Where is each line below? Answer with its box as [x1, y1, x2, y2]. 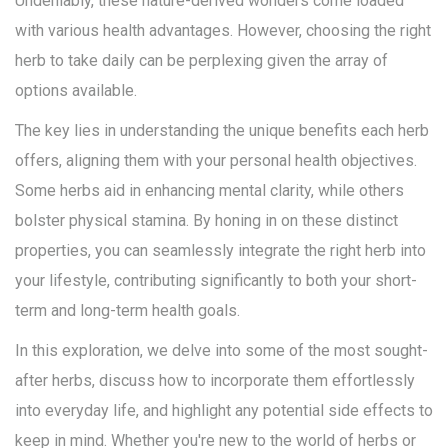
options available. [15, 81, 137, 101]
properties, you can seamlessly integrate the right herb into [15, 241, 426, 261]
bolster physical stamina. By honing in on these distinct [15, 211, 398, 231]
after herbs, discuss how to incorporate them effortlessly [15, 371, 415, 391]
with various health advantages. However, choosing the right [15, 21, 431, 41]
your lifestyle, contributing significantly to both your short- [15, 271, 417, 291]
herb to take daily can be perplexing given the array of [15, 51, 388, 71]
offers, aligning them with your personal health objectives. [15, 151, 417, 171]
